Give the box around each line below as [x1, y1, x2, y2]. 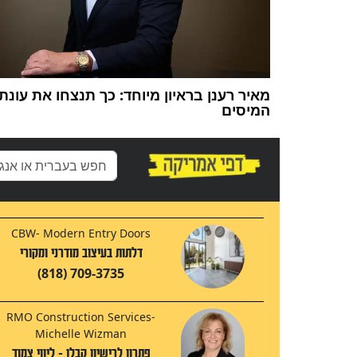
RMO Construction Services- [6, 309, 156, 325]
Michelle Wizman [35, 326, 127, 342]
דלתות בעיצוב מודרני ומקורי [19, 245, 143, 261]
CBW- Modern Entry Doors [11, 226, 151, 241]
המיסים [221, 100, 270, 120]
